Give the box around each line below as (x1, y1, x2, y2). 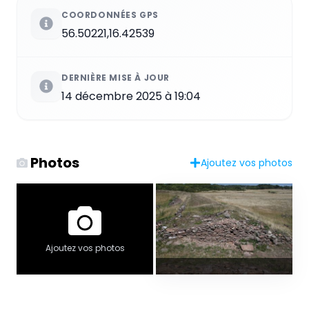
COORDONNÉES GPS (61, 8, 159, 21)
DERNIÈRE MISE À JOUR (61, 71, 170, 83)
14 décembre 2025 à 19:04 (61, 88, 201, 104)
